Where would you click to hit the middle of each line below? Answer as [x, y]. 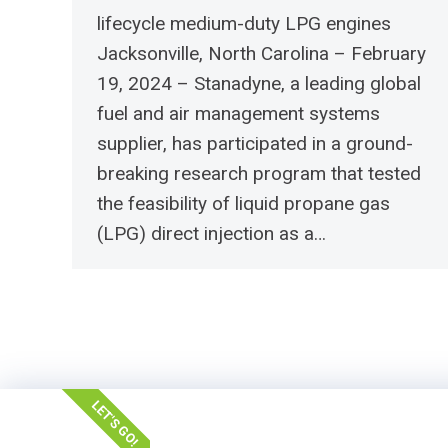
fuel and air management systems [238, 113]
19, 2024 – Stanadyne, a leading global [259, 83]
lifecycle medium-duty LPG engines [244, 23]
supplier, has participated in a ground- [255, 143]
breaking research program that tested [259, 173]
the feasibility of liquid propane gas [243, 203]
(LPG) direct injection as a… [211, 233]
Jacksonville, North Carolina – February [261, 53]
